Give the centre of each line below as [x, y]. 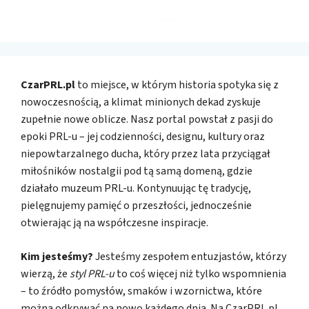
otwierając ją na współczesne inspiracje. [114, 223]
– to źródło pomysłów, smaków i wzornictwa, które [141, 291]
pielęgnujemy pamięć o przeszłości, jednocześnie [136, 206]
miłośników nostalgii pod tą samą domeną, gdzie [137, 171]
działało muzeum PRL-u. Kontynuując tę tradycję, [136, 189]
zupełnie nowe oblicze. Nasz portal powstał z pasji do [147, 120]
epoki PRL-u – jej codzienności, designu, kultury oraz [143, 137]
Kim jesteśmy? [57, 257]
